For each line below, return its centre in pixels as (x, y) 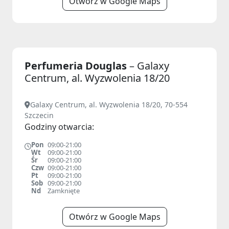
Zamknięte (64, 191)
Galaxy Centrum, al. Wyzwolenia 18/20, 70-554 (109, 105)
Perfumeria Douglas (77, 66)
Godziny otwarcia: (59, 127)
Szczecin (39, 115)
